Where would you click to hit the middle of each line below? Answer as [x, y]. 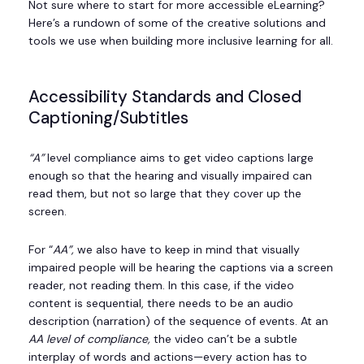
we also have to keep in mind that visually [188, 249]
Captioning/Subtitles [108, 117]
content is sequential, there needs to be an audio [161, 303]
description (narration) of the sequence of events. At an [178, 321]
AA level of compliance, [91, 338]
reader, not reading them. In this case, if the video [161, 285]
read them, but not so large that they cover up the [165, 193]
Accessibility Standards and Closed [165, 96]
